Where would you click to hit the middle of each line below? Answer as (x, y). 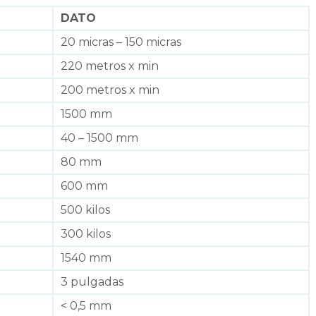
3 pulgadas (92, 281)
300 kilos (86, 233)
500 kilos (85, 209)
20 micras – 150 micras (121, 42)
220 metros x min (110, 66)
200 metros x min (110, 90)
